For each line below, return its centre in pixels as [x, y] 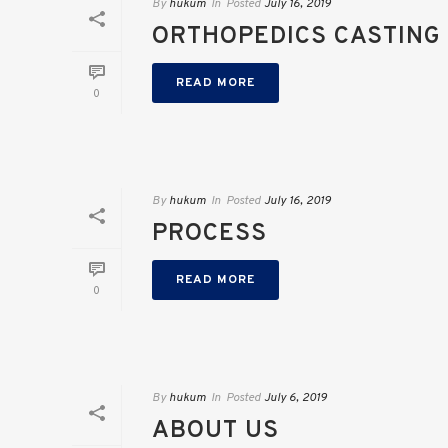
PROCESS [209, 234]
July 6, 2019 [295, 398]
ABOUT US [215, 431]
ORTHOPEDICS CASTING [296, 37]
